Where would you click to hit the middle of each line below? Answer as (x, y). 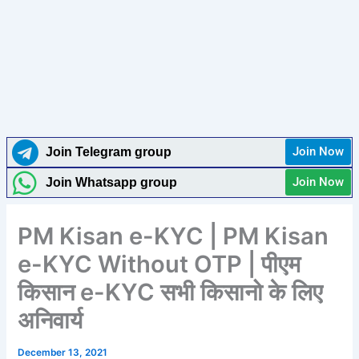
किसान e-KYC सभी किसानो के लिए (171, 292)
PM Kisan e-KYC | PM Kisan (173, 236)
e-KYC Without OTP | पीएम (159, 264)
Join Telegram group (109, 152)
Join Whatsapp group (112, 183)
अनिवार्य (50, 320)
